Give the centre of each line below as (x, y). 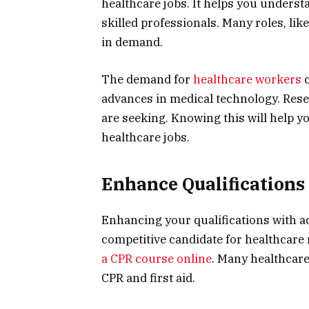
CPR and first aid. (148, 278)
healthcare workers (247, 80)
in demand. (132, 42)
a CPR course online (157, 259)
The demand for (147, 80)
